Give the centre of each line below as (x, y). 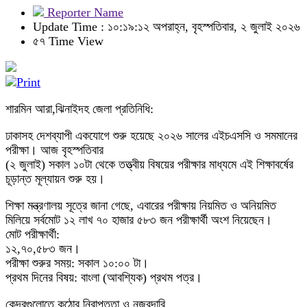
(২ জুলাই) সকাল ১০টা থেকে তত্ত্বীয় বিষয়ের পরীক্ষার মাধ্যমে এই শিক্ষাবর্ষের (149, 164)
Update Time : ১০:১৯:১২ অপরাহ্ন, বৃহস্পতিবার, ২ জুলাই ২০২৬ (167, 27)
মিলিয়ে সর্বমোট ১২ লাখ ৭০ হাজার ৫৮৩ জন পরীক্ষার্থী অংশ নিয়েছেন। (139, 220)
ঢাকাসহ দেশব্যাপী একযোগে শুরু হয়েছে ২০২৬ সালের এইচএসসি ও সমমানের (151, 136)
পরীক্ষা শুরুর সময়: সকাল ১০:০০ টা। (77, 263)
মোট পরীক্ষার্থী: (33, 234)
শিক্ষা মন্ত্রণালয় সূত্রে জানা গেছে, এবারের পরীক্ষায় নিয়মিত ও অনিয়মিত (141, 206)
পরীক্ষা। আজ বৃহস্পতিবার (54, 150)
